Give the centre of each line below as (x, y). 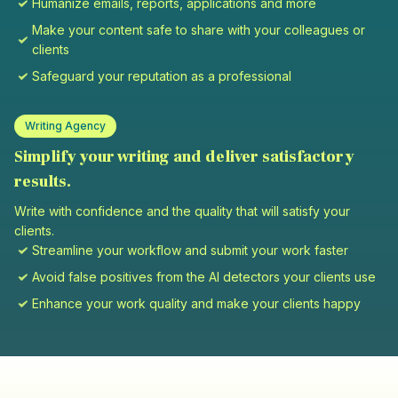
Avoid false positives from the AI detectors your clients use (204, 277)
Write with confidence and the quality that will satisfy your (182, 211)
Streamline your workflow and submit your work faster (190, 251)
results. (43, 182)
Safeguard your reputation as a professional (162, 76)
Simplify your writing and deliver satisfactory (184, 157)
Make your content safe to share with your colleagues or (199, 30)
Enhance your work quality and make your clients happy (196, 304)
